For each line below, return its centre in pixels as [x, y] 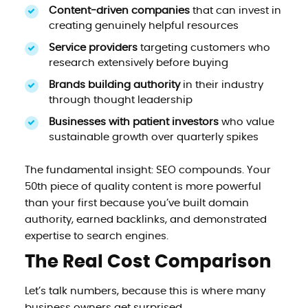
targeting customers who [203, 47]
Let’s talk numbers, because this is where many [145, 291]
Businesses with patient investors [133, 122]
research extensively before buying [138, 63]
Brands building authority [114, 85]
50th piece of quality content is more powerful [143, 186]
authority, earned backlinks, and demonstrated [145, 219]
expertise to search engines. [96, 236]
